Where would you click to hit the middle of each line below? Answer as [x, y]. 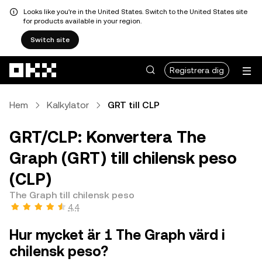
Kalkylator [68, 105]
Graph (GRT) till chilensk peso [123, 158]
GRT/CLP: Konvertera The [108, 137]
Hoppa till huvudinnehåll [50, 60]
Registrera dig [197, 70]
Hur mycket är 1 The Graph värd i [117, 235]
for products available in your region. [82, 21]
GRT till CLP [134, 105]
